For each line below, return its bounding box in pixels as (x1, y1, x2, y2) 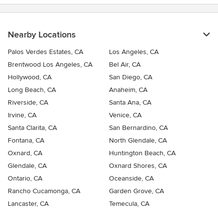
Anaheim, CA (109, 86, 147, 94)
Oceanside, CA (109, 174, 154, 183)
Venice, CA (109, 111, 142, 120)
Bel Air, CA (109, 60, 141, 69)
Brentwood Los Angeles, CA (8, 60, 92, 69)
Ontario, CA (8, 174, 42, 183)
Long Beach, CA (8, 86, 56, 94)
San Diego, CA (109, 73, 152, 82)
